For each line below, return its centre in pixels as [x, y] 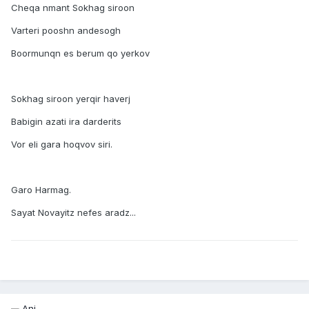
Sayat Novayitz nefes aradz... [73, 213]
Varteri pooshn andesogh [66, 31]
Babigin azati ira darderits [66, 122]
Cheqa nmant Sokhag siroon [73, 8]
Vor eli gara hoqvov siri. [62, 144]
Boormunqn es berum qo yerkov [80, 53]
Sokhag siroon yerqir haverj [71, 99]
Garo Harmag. [41, 190]
